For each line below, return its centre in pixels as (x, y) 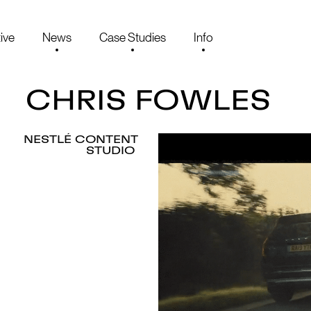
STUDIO (112, 151)
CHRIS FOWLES (148, 101)
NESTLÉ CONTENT (81, 140)
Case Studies (133, 37)
